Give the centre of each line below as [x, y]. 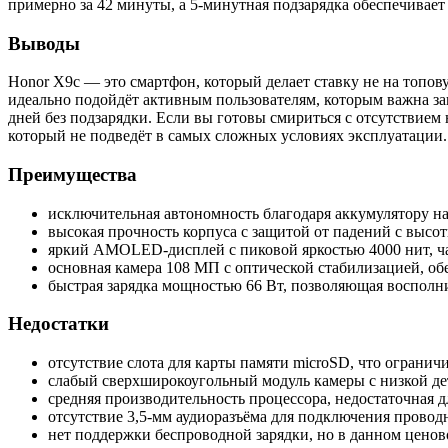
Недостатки [58, 324]
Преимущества [72, 175]
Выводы [44, 43]
